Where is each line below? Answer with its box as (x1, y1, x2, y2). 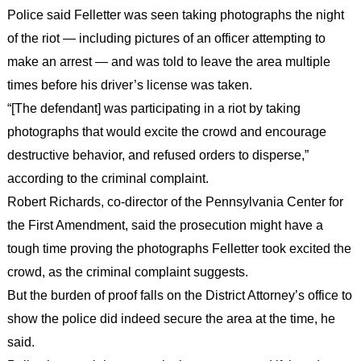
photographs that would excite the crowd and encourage (6, 124, 326, 139)
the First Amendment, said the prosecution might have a (6, 218, 323, 232)
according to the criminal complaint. (6, 171, 209, 185)
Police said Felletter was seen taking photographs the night (6, 7, 344, 22)
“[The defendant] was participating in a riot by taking (6, 101, 301, 115)
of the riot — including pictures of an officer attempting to (6, 31, 326, 45)
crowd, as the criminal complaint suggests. (6, 264, 248, 279)
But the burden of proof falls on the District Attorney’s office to (6, 288, 352, 302)
